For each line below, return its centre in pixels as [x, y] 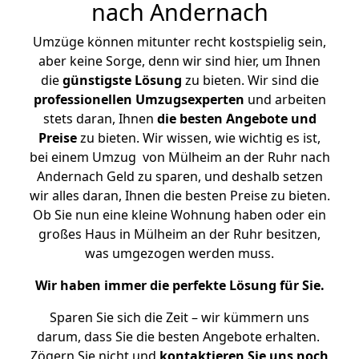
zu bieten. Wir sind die [250, 80]
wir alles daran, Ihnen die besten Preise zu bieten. [179, 196]
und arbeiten [285, 99]
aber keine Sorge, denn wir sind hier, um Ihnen [179, 61]
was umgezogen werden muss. [179, 253]
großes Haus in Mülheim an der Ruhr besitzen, [179, 234]
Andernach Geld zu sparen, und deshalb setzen [179, 176]
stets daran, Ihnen [100, 119]
